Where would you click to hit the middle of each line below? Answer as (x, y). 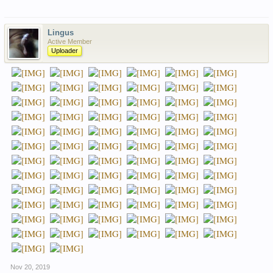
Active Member (70, 42)
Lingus (61, 33)
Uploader (65, 51)
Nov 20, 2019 (30, 267)
